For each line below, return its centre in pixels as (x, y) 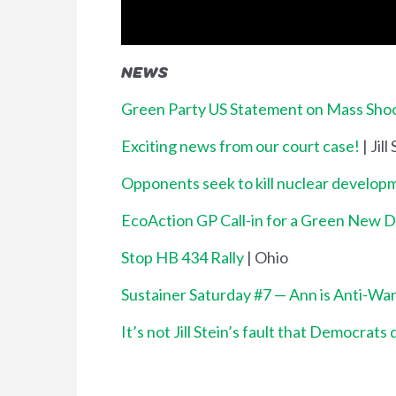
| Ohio (266, 257)
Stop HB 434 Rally (183, 257)
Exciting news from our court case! (240, 145)
